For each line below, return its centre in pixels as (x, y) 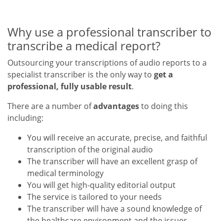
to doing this (165, 106)
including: (25, 118)
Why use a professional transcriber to (110, 32)
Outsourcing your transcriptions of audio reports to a (107, 63)
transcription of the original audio (90, 150)
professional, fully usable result (70, 87)
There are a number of (50, 106)
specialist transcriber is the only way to (81, 75)
